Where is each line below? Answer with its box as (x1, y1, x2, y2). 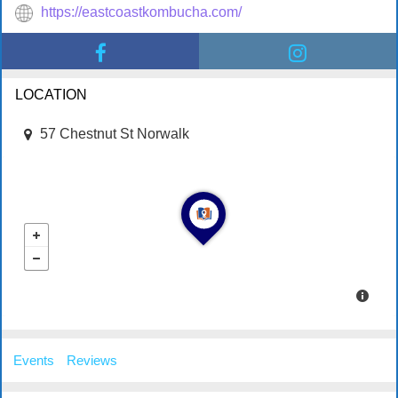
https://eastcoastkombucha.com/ (41, 4, 242, 20)
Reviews (67, 353, 117, 369)
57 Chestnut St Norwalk (40, 126, 189, 142)
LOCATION (15, 86, 87, 102)
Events (13, 353, 54, 369)
